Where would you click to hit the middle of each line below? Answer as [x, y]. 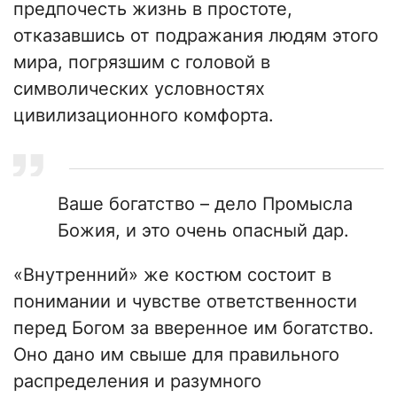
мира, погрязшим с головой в [142, 62]
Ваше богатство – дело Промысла [205, 203]
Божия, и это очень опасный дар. [203, 230]
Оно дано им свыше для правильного [176, 354]
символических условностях [139, 88]
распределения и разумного [137, 381]
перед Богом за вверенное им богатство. [194, 327]
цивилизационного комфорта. [144, 115]
